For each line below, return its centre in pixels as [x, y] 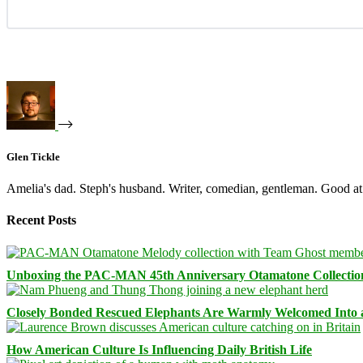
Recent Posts [41, 220]
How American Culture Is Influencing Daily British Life [159, 349]
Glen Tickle [33, 156]
